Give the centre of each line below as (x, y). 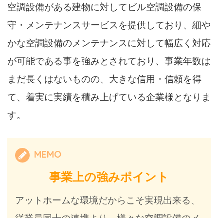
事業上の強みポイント (109, 177)
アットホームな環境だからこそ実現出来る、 (108, 200)
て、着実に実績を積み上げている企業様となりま (109, 97)
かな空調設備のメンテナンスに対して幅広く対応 (109, 43)
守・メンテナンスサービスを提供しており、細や (109, 25)
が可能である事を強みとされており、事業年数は (109, 61)
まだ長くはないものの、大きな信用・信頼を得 (104, 79)
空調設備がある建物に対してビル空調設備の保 (104, 7)
